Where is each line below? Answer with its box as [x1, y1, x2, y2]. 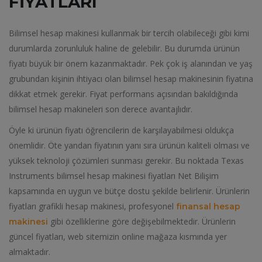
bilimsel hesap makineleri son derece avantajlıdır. [9, 104, 192, 115]
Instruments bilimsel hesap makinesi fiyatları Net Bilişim [9, 170, 219, 181]
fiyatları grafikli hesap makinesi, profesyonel [9, 201, 176, 212]
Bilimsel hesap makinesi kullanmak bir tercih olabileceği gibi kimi [9, 27, 249, 39]
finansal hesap [176, 201, 240, 212]
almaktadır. [9, 246, 50, 257]
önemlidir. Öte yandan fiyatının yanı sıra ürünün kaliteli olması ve [9, 140, 250, 151]
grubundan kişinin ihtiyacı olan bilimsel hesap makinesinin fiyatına [9, 73, 253, 84]
